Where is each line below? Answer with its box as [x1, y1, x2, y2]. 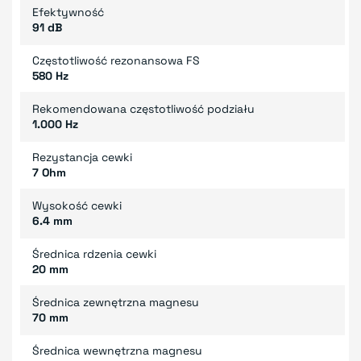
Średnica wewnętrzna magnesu [32, 342, 202, 358]
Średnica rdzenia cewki [32, 246, 156, 261]
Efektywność [32, 4, 104, 19]
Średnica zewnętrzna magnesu [32, 294, 199, 309]
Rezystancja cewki [32, 149, 132, 164]
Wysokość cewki [32, 197, 122, 213]
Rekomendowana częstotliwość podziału [32, 101, 255, 116]
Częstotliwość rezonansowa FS [32, 52, 200, 68]
